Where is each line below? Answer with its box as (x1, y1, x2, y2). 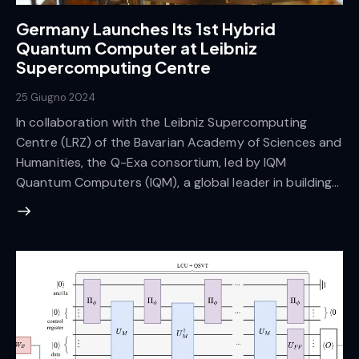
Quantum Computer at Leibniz (16, 37, 257, 58)
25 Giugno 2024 (16, 90, 95, 104)
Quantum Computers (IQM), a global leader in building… (16, 174, 340, 192)
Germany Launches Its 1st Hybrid (16, 18, 276, 38)
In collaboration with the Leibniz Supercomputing (16, 114, 307, 131)
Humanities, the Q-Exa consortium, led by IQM (16, 154, 287, 171)
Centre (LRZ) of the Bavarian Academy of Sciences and (16, 134, 342, 151)
